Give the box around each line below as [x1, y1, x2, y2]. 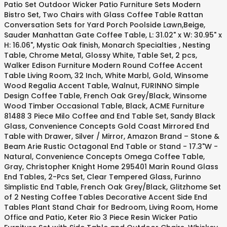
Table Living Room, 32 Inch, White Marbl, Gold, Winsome [4, 70, 208, 81]
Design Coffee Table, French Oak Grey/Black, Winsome [4, 91, 207, 101]
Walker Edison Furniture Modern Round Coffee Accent [4, 60, 203, 70]
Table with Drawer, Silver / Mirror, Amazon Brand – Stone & [4, 131, 219, 141]
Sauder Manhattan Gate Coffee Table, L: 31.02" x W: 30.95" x [4, 30, 222, 40]
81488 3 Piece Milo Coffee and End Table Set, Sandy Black [4, 111, 215, 121]
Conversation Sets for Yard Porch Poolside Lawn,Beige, [4, 20, 205, 30]
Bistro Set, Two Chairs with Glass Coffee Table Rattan [4, 10, 203, 20]
